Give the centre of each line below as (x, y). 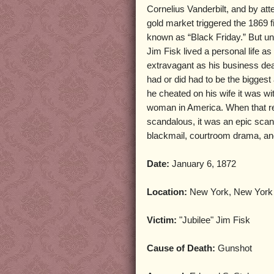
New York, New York (230, 192)
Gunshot (234, 248)
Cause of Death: (181, 248)
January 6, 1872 (203, 164)
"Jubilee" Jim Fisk (213, 220)
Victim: (162, 220)
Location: (167, 192)
